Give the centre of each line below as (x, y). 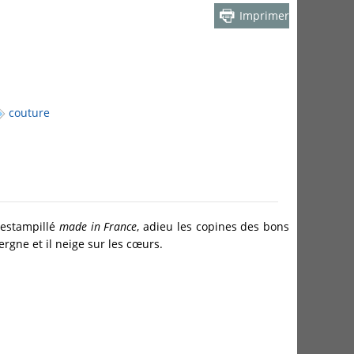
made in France (98, 226)
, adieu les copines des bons (213, 226)
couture (29, 113)
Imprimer (264, 16)
